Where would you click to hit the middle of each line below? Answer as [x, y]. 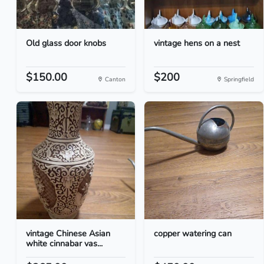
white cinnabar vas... [64, 243]
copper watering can [193, 233]
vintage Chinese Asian [68, 233]
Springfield [238, 79]
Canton [115, 79]
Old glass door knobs [66, 43]
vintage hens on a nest [197, 43]
